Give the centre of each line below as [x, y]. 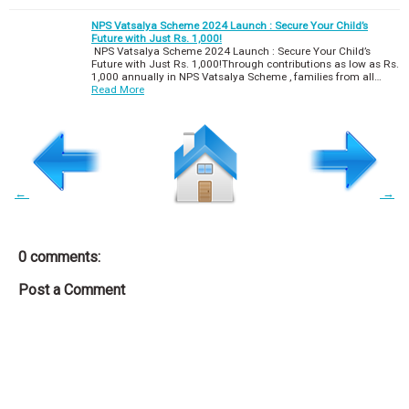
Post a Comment [72, 289]
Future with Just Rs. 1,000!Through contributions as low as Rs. [245, 63]
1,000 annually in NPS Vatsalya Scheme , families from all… [236, 76]
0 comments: [59, 257]
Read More [118, 89]
